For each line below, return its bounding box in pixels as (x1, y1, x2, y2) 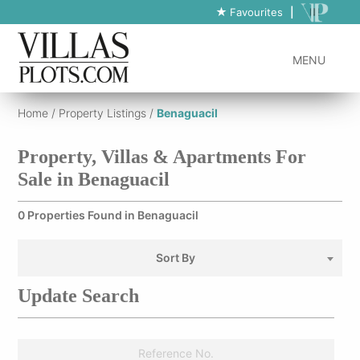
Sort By (155, 251, 195, 264)
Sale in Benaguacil (18, 169, 170, 190)
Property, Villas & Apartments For (18, 146, 307, 167)
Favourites (226, 6, 283, 18)
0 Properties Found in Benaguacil (18, 208, 199, 222)
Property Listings (59, 106, 147, 120)
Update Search (18, 285, 140, 306)
